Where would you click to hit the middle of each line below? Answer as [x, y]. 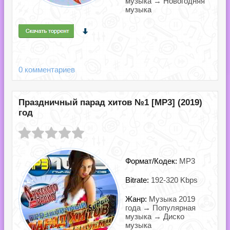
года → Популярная [160, 208]
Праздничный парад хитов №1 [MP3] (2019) [110, 102]
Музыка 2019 [172, 199]
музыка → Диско [155, 216]
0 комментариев [47, 70]
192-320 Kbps [174, 180]
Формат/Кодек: [152, 161]
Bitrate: [138, 180]
